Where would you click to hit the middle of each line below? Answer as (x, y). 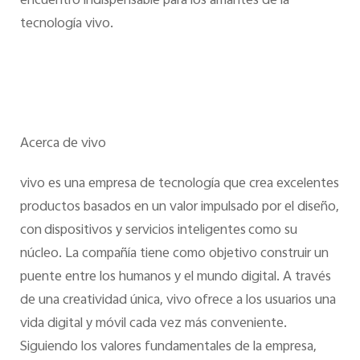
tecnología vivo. (66, 24)
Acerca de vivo (65, 144)
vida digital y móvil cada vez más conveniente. (153, 323)
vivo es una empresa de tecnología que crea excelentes (179, 184)
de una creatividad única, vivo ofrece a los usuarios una (178, 300)
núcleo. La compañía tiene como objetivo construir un (174, 254)
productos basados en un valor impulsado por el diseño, (179, 207)
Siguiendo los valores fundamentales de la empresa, (168, 347)
